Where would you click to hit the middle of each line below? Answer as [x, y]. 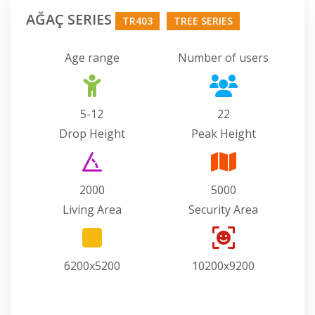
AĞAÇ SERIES [71, 19]
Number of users [223, 57]
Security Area [223, 209]
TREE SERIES [203, 20]
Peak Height [223, 133]
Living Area [92, 209]
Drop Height [92, 133]
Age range [92, 57]
